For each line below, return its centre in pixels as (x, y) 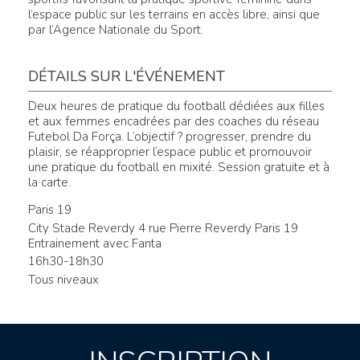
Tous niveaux (63, 280)
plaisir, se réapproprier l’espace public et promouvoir (170, 151)
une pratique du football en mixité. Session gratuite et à (179, 167)
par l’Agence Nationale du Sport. (116, 29)
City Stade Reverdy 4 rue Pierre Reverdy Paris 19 (163, 228)
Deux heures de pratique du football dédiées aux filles (176, 106)
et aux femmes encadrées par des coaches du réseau (174, 121)
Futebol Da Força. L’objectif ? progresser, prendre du (170, 136)
